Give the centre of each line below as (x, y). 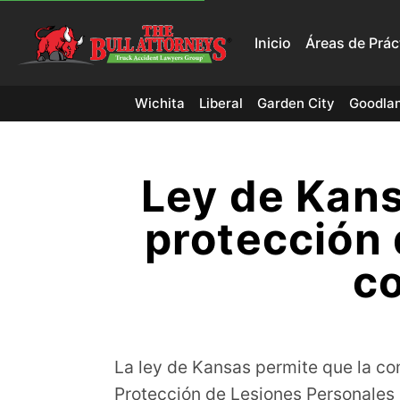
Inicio (273, 42)
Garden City (296, 103)
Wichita (159, 103)
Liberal (221, 103)
